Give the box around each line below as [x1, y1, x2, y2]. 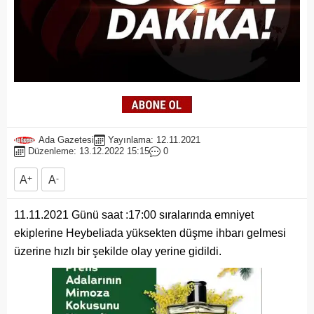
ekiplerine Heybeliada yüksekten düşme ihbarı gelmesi [14, 227, 286, 240]
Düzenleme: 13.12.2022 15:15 [28, 146, 149, 157]
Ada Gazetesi [39, 135, 94, 146]
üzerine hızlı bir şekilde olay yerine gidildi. [14, 245, 221, 258]
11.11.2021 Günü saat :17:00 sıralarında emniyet [14, 209, 254, 221]
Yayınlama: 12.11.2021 [108, 135, 200, 146]
